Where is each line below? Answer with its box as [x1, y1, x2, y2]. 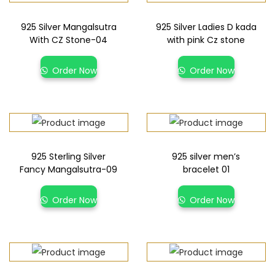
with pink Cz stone [167, 33, 246, 46]
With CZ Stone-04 [29, 33, 108, 46]
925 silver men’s [172, 150, 241, 163]
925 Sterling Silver [31, 150, 106, 163]
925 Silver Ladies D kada [155, 20, 257, 33]
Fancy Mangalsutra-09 [20, 163, 118, 176]
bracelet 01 [182, 163, 230, 176]
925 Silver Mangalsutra [20, 20, 117, 33]
